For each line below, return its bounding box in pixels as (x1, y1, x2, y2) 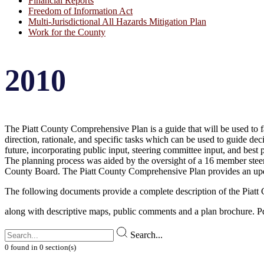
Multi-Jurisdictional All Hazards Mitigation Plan (28, 16, 206, 27)
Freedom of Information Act (28, 6, 133, 16)
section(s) (44, 242, 76, 252)
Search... (128, 229, 163, 240)
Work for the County (28, 27, 105, 38)
